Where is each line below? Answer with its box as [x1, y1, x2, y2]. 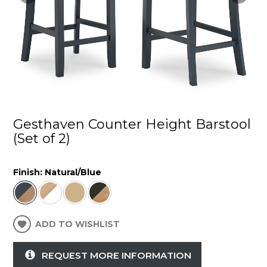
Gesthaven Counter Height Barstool [13, 116, 252, 133]
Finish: [13, 167, 45, 178]
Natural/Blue [45, 167, 102, 178]
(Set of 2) [13, 131, 71, 147]
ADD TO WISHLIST [35, 218, 120, 229]
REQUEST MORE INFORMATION [41, 250, 191, 262]
